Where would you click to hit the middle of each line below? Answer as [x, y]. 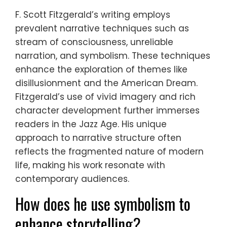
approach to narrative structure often [98, 138]
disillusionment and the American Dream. [106, 83]
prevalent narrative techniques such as [102, 29]
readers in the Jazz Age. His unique [91, 124]
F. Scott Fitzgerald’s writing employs [93, 15]
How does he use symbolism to [103, 204]
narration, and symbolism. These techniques [113, 56]
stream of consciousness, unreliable [94, 42]
